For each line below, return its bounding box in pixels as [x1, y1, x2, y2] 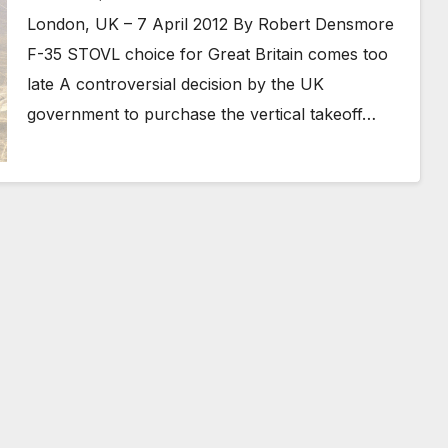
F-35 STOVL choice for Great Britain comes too [26, 43, 388, 64]
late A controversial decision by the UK [26, 73, 324, 94]
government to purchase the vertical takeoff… [26, 103, 376, 124]
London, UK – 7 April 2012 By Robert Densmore [26, 13, 394, 34]
